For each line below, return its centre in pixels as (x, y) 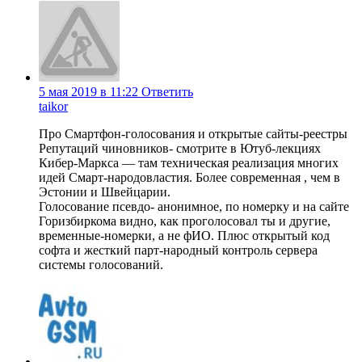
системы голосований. (101, 265)
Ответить (167, 92)
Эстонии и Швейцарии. (105, 192)
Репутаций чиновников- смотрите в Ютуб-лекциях (180, 149)
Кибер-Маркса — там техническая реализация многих (189, 163)
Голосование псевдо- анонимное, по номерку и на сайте (194, 207)
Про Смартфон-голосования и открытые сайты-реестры (193, 134)
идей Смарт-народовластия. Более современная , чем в (189, 178)
